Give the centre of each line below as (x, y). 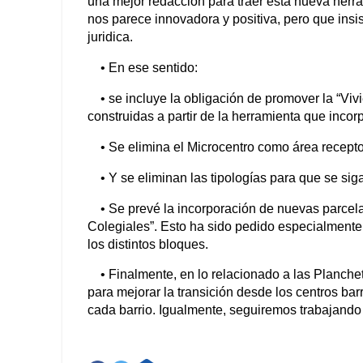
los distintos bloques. (149, 244)
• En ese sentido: (143, 68)
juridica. (110, 37)
